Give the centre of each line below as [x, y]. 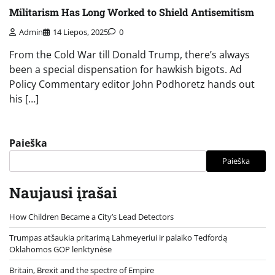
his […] [24, 99]
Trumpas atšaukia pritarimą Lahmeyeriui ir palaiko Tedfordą [118, 237]
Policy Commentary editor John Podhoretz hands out [132, 84]
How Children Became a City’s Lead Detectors [91, 216]
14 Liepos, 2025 [80, 32]
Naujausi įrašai [63, 192]
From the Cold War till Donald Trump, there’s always [130, 54]
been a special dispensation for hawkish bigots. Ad [126, 69]
